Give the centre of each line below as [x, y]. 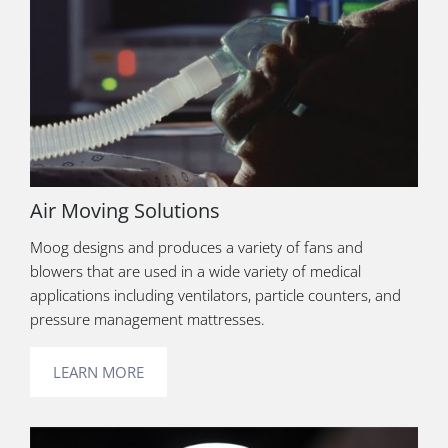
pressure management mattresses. [149, 319]
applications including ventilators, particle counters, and [215, 295]
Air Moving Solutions [125, 211]
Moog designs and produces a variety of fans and [196, 247]
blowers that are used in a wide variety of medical [195, 271]
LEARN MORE [98, 372]
